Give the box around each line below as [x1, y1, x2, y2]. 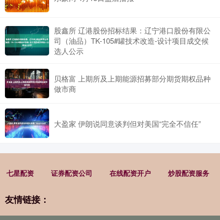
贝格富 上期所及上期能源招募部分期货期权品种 [54, 73, 211, 84]
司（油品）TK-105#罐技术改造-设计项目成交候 [54, 35, 209, 46]
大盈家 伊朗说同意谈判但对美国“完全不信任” [54, 118, 201, 129]
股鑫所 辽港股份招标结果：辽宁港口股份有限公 [54, 25, 211, 36]
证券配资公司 [51, 168, 92, 178]
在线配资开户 [109, 168, 151, 178]
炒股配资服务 [167, 168, 209, 178]
